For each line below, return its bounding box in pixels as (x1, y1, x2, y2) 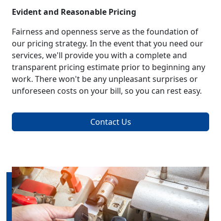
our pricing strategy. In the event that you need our (12, 38, 203, 49)
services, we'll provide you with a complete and (12, 50, 187, 61)
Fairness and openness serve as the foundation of (12, 26, 198, 37)
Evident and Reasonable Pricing (12, 6, 136, 18)
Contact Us (90, 116, 131, 128)
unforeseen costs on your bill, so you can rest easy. (12, 85, 202, 97)
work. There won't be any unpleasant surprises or (12, 74, 198, 85)
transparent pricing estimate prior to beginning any (12, 62, 205, 73)
